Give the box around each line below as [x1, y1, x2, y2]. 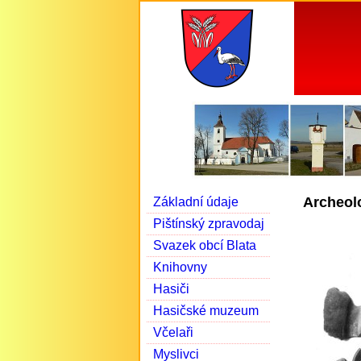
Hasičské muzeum [153, 304, 259, 317]
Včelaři [153, 326, 193, 339]
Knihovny [153, 260, 207, 274]
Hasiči [153, 282, 189, 296]
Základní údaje [153, 195, 239, 209]
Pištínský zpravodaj [153, 217, 264, 230]
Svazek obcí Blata [153, 239, 256, 252]
